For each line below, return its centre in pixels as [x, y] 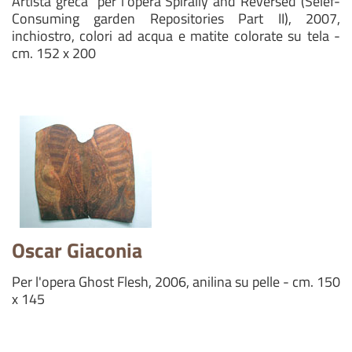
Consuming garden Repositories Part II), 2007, [176, 18]
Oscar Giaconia [77, 250]
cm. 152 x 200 [57, 53]
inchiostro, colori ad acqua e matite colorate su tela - [176, 36]
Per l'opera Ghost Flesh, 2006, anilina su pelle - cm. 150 [176, 282]
